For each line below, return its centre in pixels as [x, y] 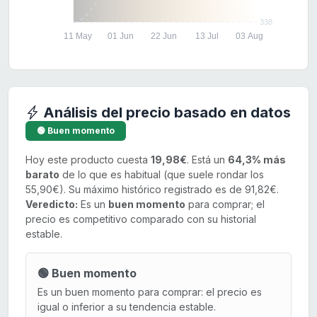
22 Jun [163, 36]
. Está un [207, 160]
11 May [77, 36]
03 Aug [250, 36]
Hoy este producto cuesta [88, 160]
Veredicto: [52, 204]
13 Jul [207, 36]
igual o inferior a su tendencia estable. [127, 307]
